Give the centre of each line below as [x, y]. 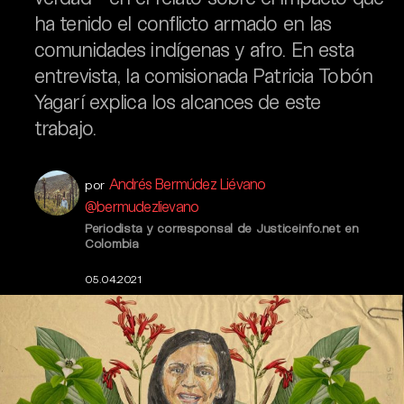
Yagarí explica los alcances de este [178, 101]
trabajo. [65, 127]
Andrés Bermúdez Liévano [187, 184]
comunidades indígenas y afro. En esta [194, 49]
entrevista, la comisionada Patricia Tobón [203, 75]
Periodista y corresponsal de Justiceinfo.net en [222, 228]
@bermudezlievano [142, 206]
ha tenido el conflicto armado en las [183, 23]
